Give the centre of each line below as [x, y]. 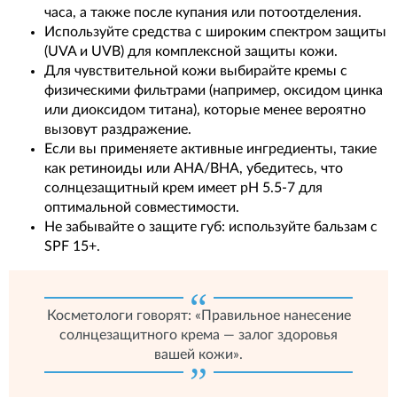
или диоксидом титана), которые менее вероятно [205, 110]
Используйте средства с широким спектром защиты [215, 32]
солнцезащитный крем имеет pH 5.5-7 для [183, 188]
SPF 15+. [72, 247]
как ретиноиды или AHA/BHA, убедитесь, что [194, 169]
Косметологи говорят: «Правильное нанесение [198, 316]
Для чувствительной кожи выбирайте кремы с [196, 71]
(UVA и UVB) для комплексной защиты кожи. [191, 52]
